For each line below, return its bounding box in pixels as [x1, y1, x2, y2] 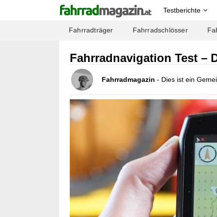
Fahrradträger [69, 27, 113, 34]
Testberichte [163, 6, 201, 14]
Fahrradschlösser [132, 27, 188, 34]
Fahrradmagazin [102, 76, 155, 84]
